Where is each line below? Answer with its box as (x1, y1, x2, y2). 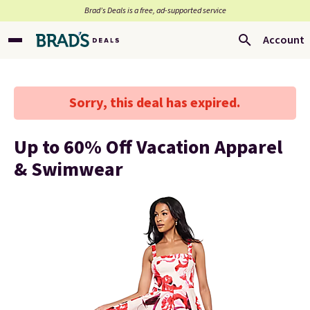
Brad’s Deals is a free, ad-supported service (84, 5, 226, 17)
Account (263, 33, 304, 48)
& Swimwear (14, 156, 123, 183)
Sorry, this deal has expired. (69, 93, 241, 113)
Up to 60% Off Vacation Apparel (14, 134, 282, 161)
